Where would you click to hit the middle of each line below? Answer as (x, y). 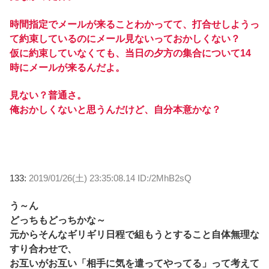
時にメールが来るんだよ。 (67, 67)
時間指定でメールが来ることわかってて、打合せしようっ (134, 24)
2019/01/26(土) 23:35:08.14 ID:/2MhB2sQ (110, 178)
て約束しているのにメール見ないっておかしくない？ (125, 38)
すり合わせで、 (43, 249)
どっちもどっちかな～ (58, 220)
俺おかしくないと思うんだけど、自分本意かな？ (115, 109)
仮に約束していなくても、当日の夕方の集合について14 (130, 53)
